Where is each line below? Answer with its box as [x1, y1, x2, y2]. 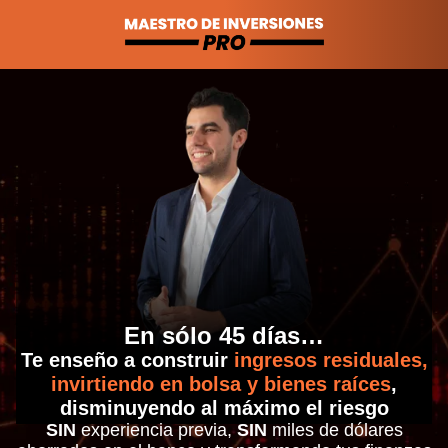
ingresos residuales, [233, 348, 428, 371]
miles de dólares [266, 419, 403, 440]
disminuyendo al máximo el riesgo [59, 396, 389, 419]
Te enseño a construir [20, 348, 234, 371]
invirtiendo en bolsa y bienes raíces [51, 372, 391, 395]
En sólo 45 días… [124, 321, 324, 349]
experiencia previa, [75, 419, 237, 440]
